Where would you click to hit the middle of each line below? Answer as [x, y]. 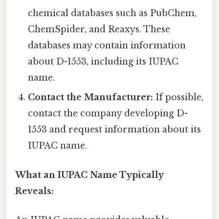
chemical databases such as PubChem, [112, 13]
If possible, [178, 98]
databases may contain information [107, 46]
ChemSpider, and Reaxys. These [99, 30]
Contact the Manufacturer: [91, 98]
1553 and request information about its [115, 130]
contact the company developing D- [108, 114]
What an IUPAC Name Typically [89, 175]
